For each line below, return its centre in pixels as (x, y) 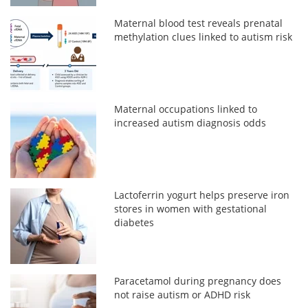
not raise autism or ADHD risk (183, 294)
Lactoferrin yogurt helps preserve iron (202, 195)
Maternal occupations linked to (186, 109)
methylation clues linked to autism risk (203, 36)
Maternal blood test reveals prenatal (199, 23)
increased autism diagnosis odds (190, 122)
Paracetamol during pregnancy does (198, 280)
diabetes (134, 222)
